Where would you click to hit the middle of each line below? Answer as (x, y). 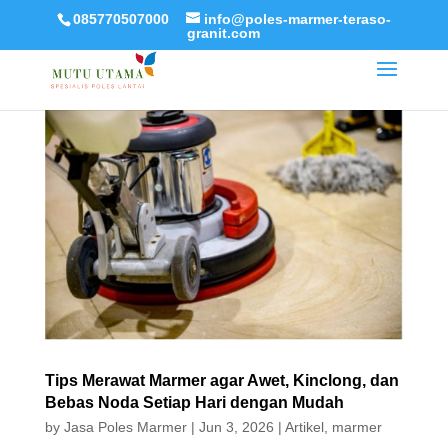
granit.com (224, 32)
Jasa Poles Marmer (125, 427)
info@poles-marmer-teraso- (297, 18)
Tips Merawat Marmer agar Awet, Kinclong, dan (221, 381)
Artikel (304, 427)
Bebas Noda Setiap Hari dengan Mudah (194, 403)
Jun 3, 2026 (236, 427)
